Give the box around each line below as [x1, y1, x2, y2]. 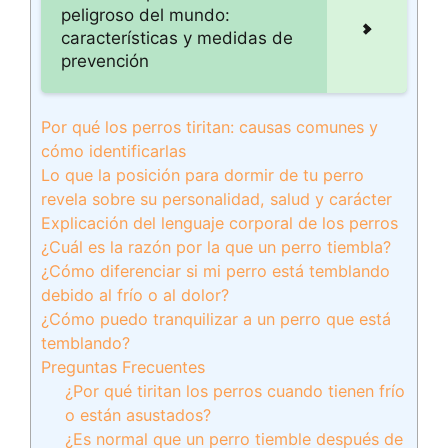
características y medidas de [61, 28, 293, 48]
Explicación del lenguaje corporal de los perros [41, 213, 398, 233]
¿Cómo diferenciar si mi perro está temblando [41, 261, 390, 281]
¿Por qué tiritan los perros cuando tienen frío [65, 381, 406, 401]
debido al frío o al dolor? [41, 285, 229, 305]
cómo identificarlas [41, 141, 186, 161]
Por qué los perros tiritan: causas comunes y [41, 117, 378, 137]
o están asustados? [65, 405, 212, 425]
